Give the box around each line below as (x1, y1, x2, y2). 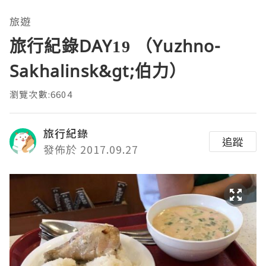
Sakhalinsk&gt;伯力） (9, 59, 187, 83)
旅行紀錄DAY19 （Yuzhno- (9, 34, 221, 58)
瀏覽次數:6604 (9, 88, 72, 101)
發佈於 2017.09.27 (43, 141, 138, 157)
